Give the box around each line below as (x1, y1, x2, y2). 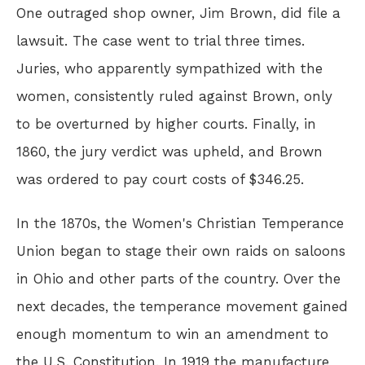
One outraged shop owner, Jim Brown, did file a (16, 4, 341, 21)
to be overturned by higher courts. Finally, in (16, 115, 316, 132)
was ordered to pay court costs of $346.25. (16, 170, 304, 187)
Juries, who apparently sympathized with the (16, 59, 323, 77)
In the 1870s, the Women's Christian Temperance (16, 214, 344, 231)
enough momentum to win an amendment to (16, 325, 328, 342)
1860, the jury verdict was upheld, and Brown (16, 143, 323, 160)
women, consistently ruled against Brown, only (16, 87, 332, 104)
